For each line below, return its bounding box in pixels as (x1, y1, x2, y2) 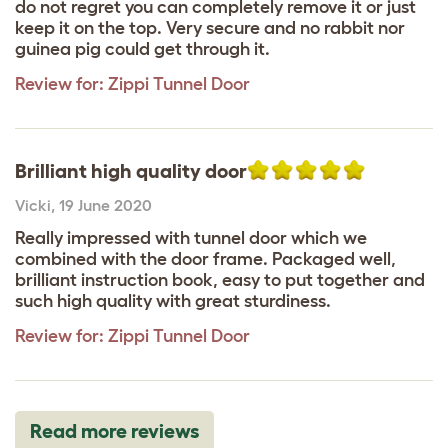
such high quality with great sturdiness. (15, 290, 331, 311)
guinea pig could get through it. (15, 38, 270, 59)
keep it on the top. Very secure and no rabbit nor (15, 17, 405, 38)
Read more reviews (30, 419, 199, 442)
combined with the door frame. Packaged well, (15, 248, 396, 269)
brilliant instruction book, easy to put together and (15, 269, 425, 290)
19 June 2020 (59, 195, 152, 214)
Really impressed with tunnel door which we (15, 227, 367, 248)
